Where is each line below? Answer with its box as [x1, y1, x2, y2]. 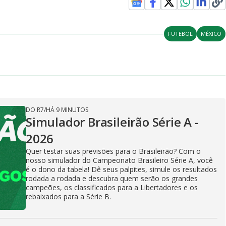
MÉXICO [201, 30, 222, 37]
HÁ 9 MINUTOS [46, 105, 88, 114]
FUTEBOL [168, 30, 193, 37]
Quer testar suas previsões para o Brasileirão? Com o [26, 146, 201, 156]
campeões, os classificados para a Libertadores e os [26, 183, 198, 192]
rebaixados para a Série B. [26, 192, 111, 201]
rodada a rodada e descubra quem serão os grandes [26, 174, 198, 183]
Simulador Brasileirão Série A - [26, 114, 199, 130]
